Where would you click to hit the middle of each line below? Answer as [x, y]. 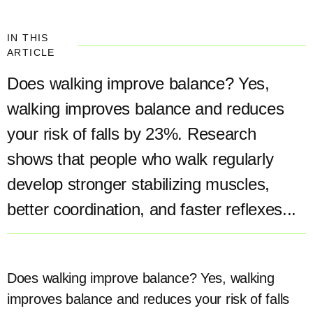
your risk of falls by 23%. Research [132, 134]
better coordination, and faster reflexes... [152, 209]
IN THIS [28, 38]
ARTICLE [31, 52]
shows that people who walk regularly [140, 159]
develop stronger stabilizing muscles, [138, 184]
